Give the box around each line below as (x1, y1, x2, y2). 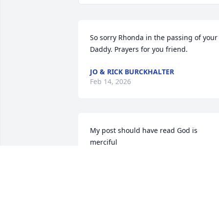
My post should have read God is (90, 126, 197, 135)
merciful (90, 137, 117, 147)
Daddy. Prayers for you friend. (90, 44, 188, 54)
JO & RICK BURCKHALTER (90, 67, 174, 77)
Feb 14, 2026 (90, 77, 131, 87)
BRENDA (90, 160, 118, 170)
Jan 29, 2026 (90, 170, 130, 179)
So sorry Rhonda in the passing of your (90, 33, 218, 43)
